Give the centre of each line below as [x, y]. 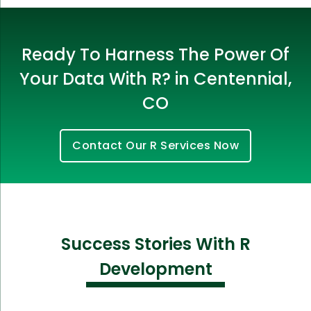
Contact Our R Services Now [155, 145]
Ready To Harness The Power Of [155, 54]
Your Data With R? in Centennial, [155, 78]
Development [155, 269]
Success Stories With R [155, 244]
